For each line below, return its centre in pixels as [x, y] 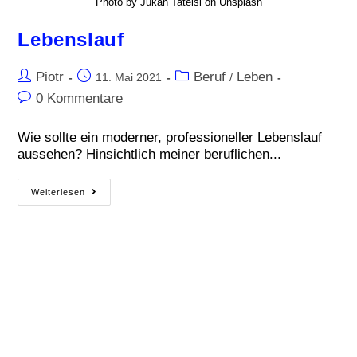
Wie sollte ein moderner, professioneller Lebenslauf [170, 137]
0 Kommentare [80, 98]
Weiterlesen [59, 192]
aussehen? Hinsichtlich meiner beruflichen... [150, 153]
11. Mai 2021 [129, 77]
